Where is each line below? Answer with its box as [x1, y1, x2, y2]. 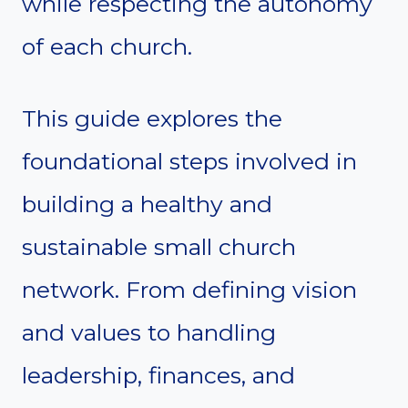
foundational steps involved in [22, 147, 357, 175]
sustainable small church [22, 232, 296, 260]
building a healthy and [22, 189, 272, 218]
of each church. [22, 32, 192, 60]
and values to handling [22, 318, 276, 346]
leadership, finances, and [22, 361, 295, 389]
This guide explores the [22, 104, 282, 132]
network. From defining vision [22, 275, 357, 303]
